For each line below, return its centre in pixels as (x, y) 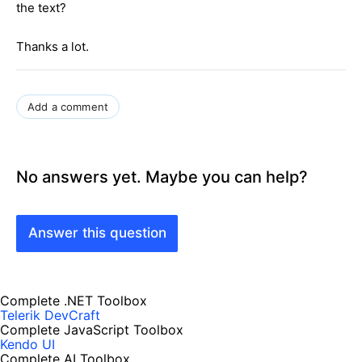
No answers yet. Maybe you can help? (162, 177)
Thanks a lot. (53, 46)
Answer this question (97, 233)
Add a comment (68, 106)
